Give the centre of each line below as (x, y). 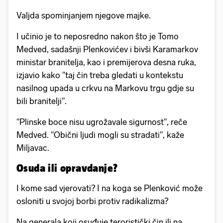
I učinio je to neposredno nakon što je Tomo (98, 37)
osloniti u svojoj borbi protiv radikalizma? (92, 201)
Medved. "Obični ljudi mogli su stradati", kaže (100, 135)
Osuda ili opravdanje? (67, 168)
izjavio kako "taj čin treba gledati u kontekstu (100, 75)
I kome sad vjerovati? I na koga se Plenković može (110, 188)
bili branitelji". (42, 101)
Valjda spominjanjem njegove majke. (84, 16)
